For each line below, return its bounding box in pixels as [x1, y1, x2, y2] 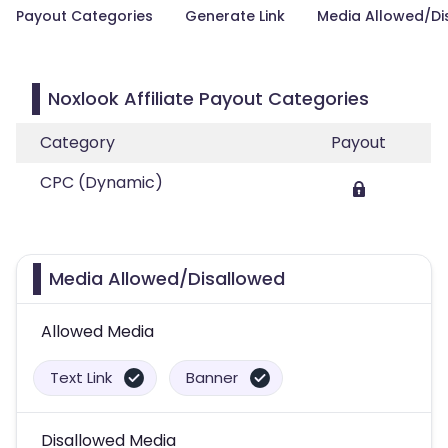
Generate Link [185, 6, 285, 26]
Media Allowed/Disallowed [49, 266, 285, 291]
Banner [186, 367, 238, 388]
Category [40, 131, 115, 154]
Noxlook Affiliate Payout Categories [48, 86, 369, 111]
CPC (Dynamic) [40, 171, 163, 194]
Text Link [50, 367, 112, 388]
